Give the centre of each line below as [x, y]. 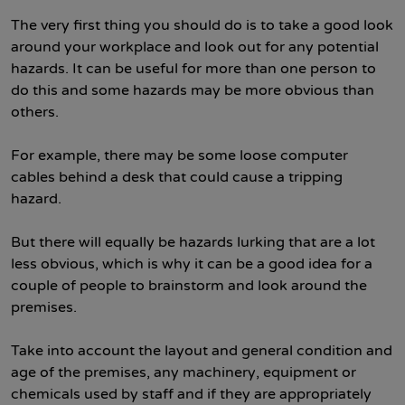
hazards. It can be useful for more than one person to [193, 69]
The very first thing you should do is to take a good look [202, 25]
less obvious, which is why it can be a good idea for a [192, 264]
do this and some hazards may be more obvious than [193, 90]
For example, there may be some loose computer [179, 155]
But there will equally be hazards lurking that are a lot [193, 242]
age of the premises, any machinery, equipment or [184, 372]
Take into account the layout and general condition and [202, 351]
